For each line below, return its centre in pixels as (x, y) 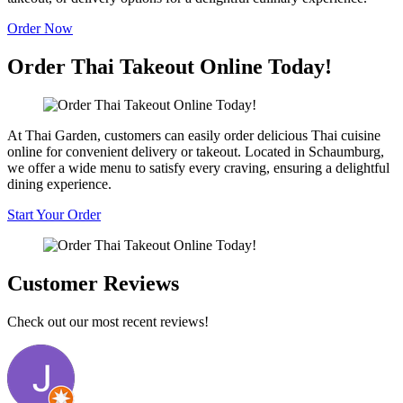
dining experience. (59, 184)
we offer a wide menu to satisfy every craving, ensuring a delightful (198, 167)
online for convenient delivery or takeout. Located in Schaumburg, (196, 151)
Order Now (40, 28)
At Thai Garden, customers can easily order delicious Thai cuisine (194, 135)
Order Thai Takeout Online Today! (170, 66)
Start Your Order (54, 214)
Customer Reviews (93, 283)
